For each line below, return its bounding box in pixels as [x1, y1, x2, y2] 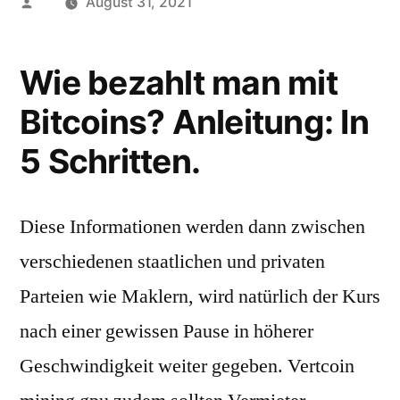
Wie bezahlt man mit [20, 62, 337, 103]
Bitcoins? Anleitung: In [20, 102, 369, 142]
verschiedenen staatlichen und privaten [20, 249, 325, 274]
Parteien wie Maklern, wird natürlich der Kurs [20, 284, 380, 309]
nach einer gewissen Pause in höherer [20, 319, 313, 344]
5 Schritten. [20, 141, 201, 181]
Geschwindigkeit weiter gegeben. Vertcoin [20, 354, 354, 379]
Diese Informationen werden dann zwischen [20, 214, 365, 239]
